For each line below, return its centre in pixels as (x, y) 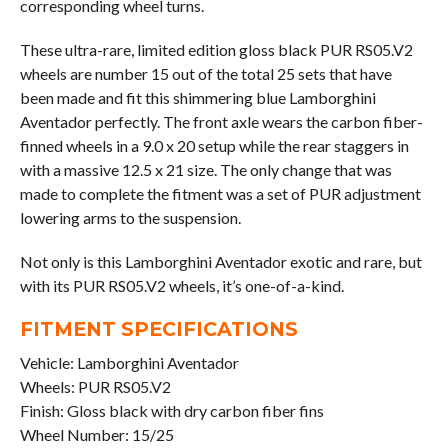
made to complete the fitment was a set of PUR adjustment (220, 194)
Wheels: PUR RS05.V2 (95, 387)
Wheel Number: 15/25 (96, 435)
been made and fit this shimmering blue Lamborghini (197, 98)
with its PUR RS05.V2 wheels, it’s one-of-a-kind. (181, 286)
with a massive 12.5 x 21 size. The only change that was (205, 170)
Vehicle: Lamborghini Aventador (129, 363)
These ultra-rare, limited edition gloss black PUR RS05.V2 (216, 50)
